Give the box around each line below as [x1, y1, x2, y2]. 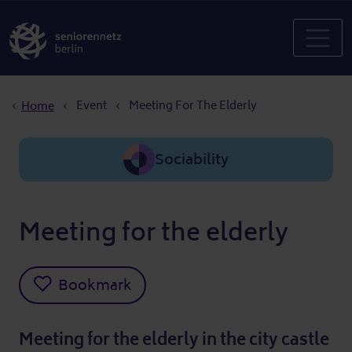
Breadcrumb [9, 72, 105, 100]
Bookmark [58, 273, 132, 298]
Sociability [155, 147, 229, 172]
